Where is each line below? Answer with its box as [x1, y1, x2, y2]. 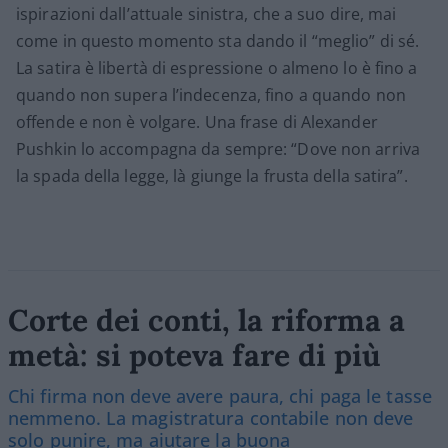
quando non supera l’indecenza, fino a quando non [16, 83, 406, 106]
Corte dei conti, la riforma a [8, 300, 405, 339]
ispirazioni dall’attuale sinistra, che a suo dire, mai [16, 2, 397, 25]
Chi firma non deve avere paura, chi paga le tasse [8, 383, 432, 408]
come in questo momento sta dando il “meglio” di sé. [16, 29, 420, 52]
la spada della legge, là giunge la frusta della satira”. [16, 164, 408, 187]
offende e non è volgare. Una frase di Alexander [16, 110, 378, 133]
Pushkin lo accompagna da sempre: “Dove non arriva [16, 137, 420, 160]
